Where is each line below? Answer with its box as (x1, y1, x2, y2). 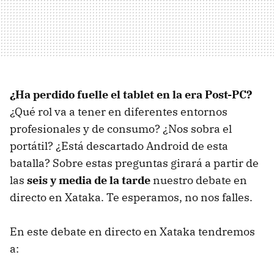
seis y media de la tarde (27, 173, 150, 187)
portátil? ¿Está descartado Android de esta (10, 139, 228, 153)
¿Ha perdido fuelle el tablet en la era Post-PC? (10, 87, 252, 102)
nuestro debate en (150, 173, 247, 187)
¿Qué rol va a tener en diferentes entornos (10, 105, 228, 119)
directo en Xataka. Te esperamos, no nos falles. (10, 190, 253, 204)
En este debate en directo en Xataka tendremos (10, 224, 255, 239)
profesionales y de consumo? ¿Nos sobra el (10, 122, 232, 136)
